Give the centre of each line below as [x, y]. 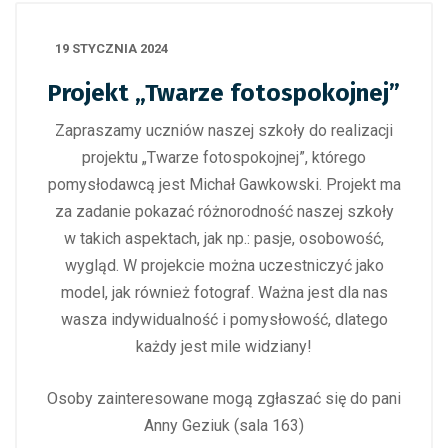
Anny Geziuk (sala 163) [224, 425]
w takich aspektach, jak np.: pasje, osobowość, [224, 238]
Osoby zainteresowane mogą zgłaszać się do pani [224, 398]
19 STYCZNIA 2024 [111, 48]
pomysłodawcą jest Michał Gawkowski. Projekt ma [224, 184]
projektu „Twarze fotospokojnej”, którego [224, 157]
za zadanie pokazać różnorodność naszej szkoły [224, 211]
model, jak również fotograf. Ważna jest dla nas [224, 292]
